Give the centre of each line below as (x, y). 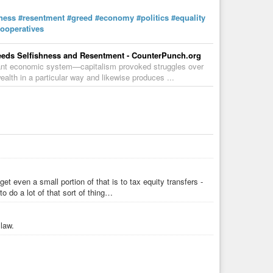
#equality (188, 17)
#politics (153, 17)
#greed (80, 17)
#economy (115, 17)
